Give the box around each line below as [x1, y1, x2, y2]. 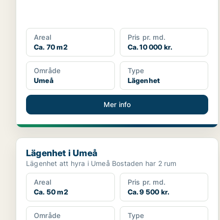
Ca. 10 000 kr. [127, 43, 173, 51]
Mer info [103, 100, 131, 109]
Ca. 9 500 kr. [127, 188, 170, 196]
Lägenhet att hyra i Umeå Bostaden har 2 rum [111, 159, 177, 167]
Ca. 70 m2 [34, 43, 68, 51]
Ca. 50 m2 [34, 188, 68, 196]
